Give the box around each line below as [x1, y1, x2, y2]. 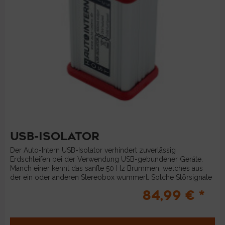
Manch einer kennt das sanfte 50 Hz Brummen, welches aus [10, 164, 203, 172]
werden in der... [10, 182, 60, 190]
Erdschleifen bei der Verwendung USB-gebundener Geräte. [10, 155, 203, 163]
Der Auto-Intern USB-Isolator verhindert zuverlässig [10, 146, 176, 154]
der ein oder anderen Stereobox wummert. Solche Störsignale [10, 173, 212, 181]
